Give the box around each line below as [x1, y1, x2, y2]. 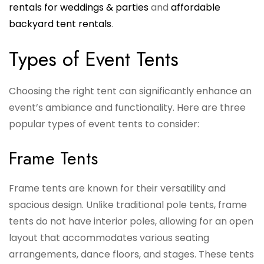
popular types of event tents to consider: [9, 117, 199, 131]
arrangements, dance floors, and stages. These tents [9, 247, 254, 262]
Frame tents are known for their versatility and [9, 181, 226, 196]
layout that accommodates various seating [9, 231, 209, 245]
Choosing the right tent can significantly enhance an [9, 84, 252, 98]
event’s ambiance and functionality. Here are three [9, 101, 246, 115]
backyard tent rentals [9, 17, 111, 31]
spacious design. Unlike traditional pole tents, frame [9, 198, 247, 212]
